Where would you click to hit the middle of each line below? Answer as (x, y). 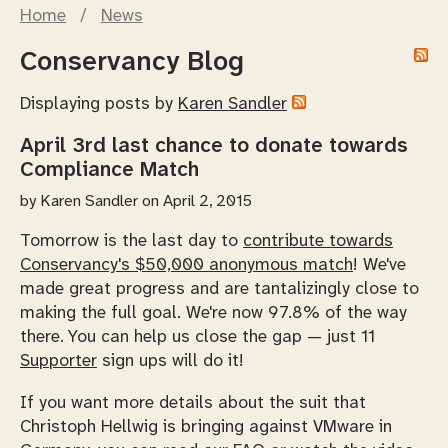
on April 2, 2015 (195, 202)
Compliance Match (109, 169)
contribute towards (318, 241)
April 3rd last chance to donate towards (214, 145)
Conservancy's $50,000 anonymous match (186, 265)
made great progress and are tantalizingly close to (219, 289)
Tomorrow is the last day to (131, 241)
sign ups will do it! (170, 361)
